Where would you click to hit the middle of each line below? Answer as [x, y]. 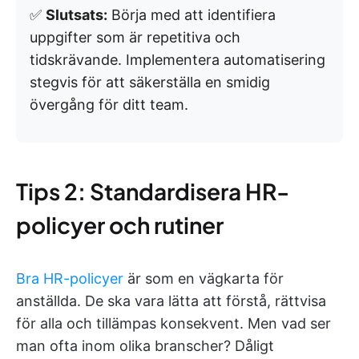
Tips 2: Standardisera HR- [153, 191]
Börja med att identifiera [192, 14]
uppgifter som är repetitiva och [135, 37]
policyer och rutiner [120, 224]
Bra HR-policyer [70, 278]
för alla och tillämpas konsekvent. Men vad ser [173, 323]
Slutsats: [77, 14]
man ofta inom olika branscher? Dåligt [145, 345]
